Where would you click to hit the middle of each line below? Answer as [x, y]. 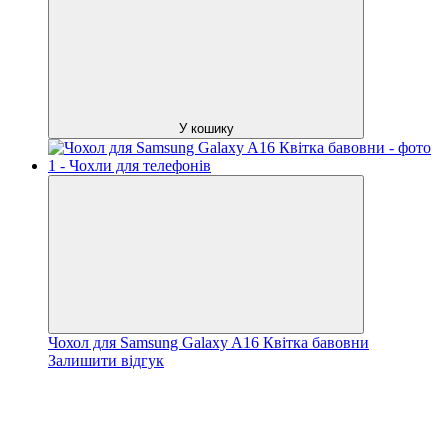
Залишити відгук [106, 360]
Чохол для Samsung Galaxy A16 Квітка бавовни [208, 342]
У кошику [206, 128]
